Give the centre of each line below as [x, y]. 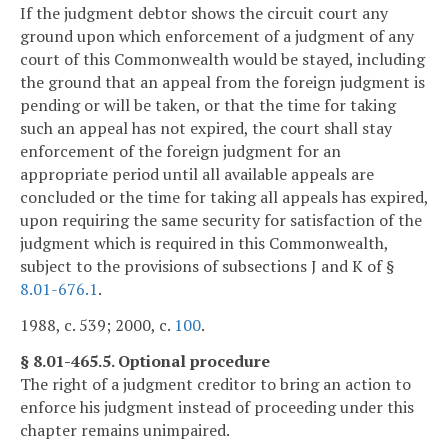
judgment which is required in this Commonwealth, [204, 243]
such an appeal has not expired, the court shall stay [206, 128]
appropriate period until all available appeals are [197, 174]
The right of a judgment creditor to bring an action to [215, 383]
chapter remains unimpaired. [125, 429]
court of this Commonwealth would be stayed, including [222, 59]
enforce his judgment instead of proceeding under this [217, 406]
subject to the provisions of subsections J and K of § [207, 266]
